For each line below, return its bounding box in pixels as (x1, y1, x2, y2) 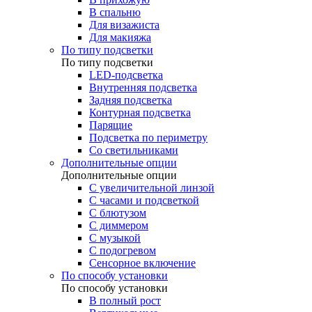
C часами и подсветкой (89, 194, 199, 206)
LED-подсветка (89, 69, 163, 81)
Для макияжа (89, 31, 151, 43)
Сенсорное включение (89, 257, 196, 269)
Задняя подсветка (89, 94, 172, 106)
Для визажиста (89, 19, 159, 31)
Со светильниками (89, 144, 178, 156)
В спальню (89, 6, 141, 18)
